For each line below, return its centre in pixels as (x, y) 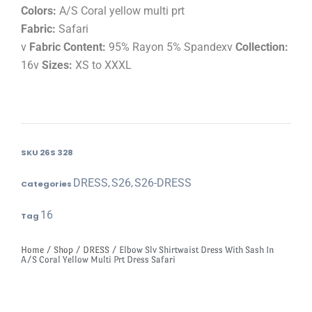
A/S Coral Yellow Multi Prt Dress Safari (98, 260)
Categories (46, 184)
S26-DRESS (163, 183)
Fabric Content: (68, 47)
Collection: (262, 47)
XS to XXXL (102, 65)
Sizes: (57, 65)
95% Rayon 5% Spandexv (171, 47)
